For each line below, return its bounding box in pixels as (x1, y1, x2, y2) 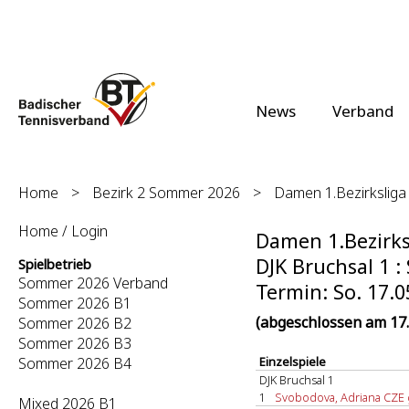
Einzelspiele (259, 353, 326, 370)
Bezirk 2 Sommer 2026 (92, 183, 240, 203)
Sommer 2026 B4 (18, 353, 131, 373)
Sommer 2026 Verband (18, 273, 168, 293)
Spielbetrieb (18, 256, 91, 273)
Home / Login (18, 221, 108, 241)
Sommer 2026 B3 (18, 333, 131, 353)
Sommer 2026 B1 (18, 293, 131, 313)
